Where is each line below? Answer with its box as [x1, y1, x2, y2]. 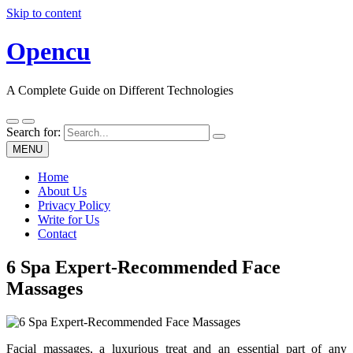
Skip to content [6, 6, 81, 20]
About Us [38, 184, 87, 198]
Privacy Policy [38, 198, 110, 212]
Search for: [6, 124, 61, 139]
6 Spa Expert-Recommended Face [6, 256, 281, 277]
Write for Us [38, 212, 99, 226]
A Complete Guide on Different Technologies [6, 83, 233, 97]
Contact [38, 226, 76, 240]
